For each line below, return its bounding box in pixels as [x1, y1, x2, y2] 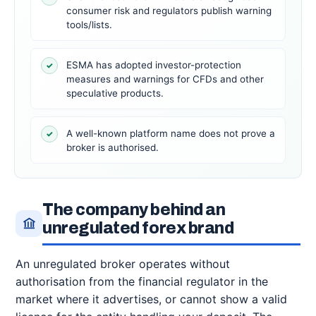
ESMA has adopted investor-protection [66, 59, 241, 71]
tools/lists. [66, 19, 112, 30]
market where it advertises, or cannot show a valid [16, 292, 287, 306]
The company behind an [42, 201, 226, 219]
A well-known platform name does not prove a [66, 128, 275, 139]
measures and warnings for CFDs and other [66, 73, 264, 85]
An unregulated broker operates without [16, 257, 230, 271]
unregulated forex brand [42, 219, 234, 237]
